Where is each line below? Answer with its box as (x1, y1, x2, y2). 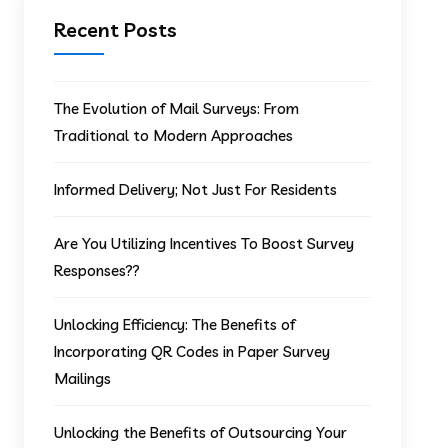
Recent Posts (54, 16, 178, 42)
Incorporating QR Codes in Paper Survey (54, 341, 331, 361)
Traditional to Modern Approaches (54, 125, 294, 145)
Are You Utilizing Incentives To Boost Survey (54, 233, 355, 253)
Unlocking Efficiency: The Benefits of (54, 314, 296, 334)
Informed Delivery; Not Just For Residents (54, 179, 338, 199)
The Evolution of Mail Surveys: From (54, 98, 300, 118)
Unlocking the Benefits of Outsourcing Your (54, 422, 348, 442)
